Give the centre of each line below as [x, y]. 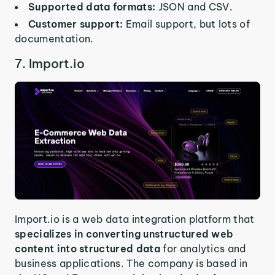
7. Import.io [50, 63]
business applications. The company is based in [131, 263]
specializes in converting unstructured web [124, 234]
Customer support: [77, 24]
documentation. [54, 38]
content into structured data [89, 249]
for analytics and [204, 249]
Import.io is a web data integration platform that [135, 219]
